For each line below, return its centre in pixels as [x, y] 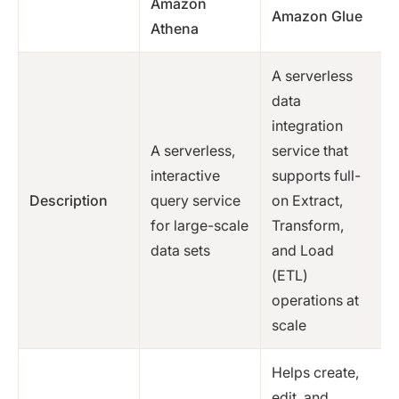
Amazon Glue [317, 16]
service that [310, 151]
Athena [175, 29]
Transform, [308, 226]
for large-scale [199, 226]
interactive [185, 176]
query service [195, 201]
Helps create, [315, 373]
